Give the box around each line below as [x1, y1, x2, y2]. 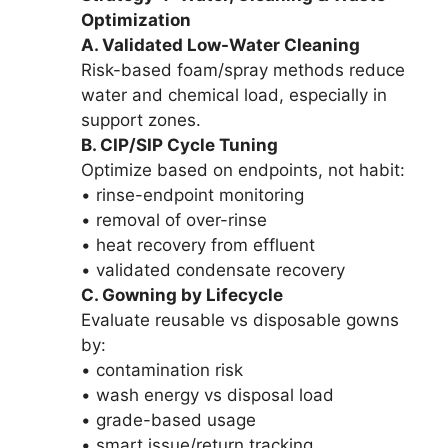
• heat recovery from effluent [81, 234, 315, 255]
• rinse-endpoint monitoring [81, 184, 304, 205]
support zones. [81, 109, 201, 130]
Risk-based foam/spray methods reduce [81, 59, 405, 80]
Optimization [81, 9, 191, 30]
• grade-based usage [81, 409, 256, 430]
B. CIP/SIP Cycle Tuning [81, 134, 278, 155]
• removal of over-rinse [81, 209, 267, 230]
